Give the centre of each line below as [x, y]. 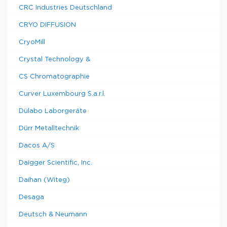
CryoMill [32, 42]
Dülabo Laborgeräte [53, 111]
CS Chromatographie [54, 77]
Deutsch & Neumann [53, 215]
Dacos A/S [37, 146]
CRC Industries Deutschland [65, 8]
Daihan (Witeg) [44, 180]
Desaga [31, 197]
